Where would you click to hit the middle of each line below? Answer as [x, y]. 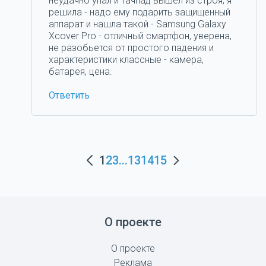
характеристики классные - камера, [126, 60]
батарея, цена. [81, 72]
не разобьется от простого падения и [132, 48]
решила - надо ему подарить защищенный [140, 12]
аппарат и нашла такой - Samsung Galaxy [138, 24]
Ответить [69, 95]
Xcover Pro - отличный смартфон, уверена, [140, 36]
